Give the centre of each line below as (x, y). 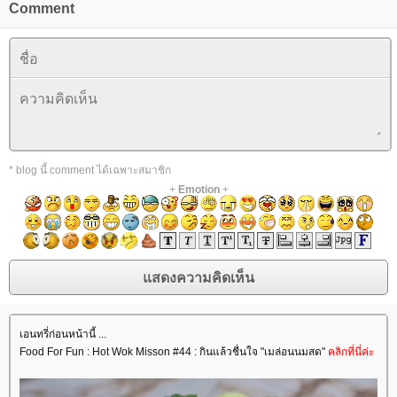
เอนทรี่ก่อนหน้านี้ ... (63, 335)
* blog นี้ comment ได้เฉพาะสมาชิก (90, 171)
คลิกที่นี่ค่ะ (351, 352)
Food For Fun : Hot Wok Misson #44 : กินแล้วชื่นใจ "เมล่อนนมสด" (174, 352)
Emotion (198, 190)
